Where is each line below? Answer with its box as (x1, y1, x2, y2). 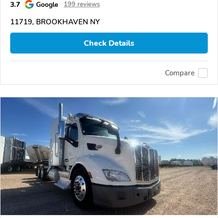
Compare (165, 68, 195, 78)
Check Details (84, 37, 134, 49)
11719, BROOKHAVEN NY (10, 17, 100, 27)
